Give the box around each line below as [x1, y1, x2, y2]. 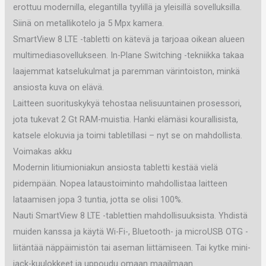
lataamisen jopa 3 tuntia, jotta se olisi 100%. [13, 194, 183, 205]
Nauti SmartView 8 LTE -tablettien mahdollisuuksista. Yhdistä [13, 210, 248, 221]
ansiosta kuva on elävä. [13, 81, 104, 93]
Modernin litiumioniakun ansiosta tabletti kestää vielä [13, 161, 218, 173]
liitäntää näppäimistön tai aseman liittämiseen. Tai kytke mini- [13, 242, 251, 253]
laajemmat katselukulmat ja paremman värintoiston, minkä [13, 65, 240, 77]
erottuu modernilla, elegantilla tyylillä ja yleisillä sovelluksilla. [13, 1, 242, 12]
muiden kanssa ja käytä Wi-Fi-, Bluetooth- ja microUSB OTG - [13, 226, 249, 237]
